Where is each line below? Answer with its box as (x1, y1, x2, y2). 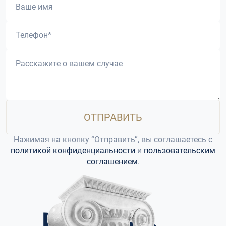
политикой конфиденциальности (11, 146, 135, 156)
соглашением (86, 157, 138, 167)
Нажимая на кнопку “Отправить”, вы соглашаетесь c (14, 135, 212, 145)
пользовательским (144, 146, 215, 156)
